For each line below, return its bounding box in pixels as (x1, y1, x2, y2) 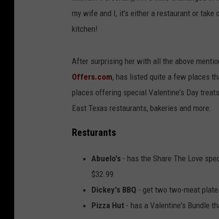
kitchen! (72, 23, 98, 34)
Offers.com (72, 71, 112, 82)
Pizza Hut (91, 200, 124, 211)
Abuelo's (91, 153, 121, 164)
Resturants (72, 127, 116, 139)
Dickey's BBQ (91, 185, 136, 195)
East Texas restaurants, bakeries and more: (72, 103, 211, 113)
